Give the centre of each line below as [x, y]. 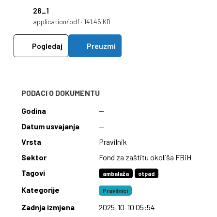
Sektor [34, 157]
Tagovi [33, 173]
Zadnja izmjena [48, 207]
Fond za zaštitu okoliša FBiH [145, 157]
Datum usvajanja [50, 126]
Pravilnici [115, 191]
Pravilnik [113, 142]
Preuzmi [101, 46]
